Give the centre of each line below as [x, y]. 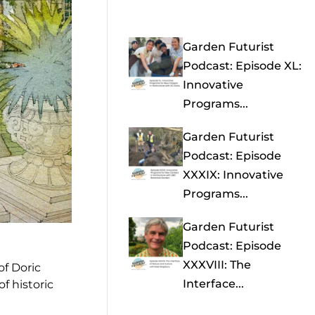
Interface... [213, 284]
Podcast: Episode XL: [242, 66]
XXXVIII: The [217, 265]
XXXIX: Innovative [233, 175]
